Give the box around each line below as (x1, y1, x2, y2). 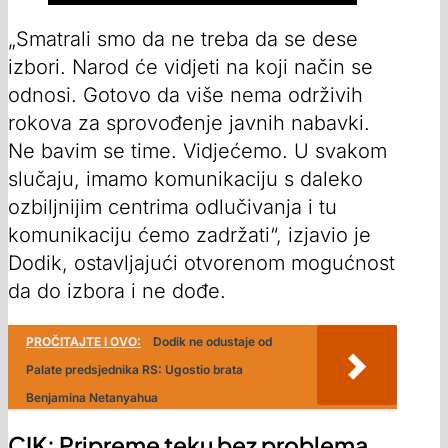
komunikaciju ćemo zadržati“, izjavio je (8, 223, 371, 248)
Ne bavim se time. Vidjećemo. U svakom (8, 139, 387, 164)
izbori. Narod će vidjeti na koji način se (8, 55, 373, 80)
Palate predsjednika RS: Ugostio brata (26, 362, 243, 378)
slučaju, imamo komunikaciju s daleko (8, 167, 363, 192)
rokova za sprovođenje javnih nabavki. (8, 111, 370, 136)
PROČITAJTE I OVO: (26, 334, 141, 350)
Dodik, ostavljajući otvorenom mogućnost (8, 251, 395, 276)
